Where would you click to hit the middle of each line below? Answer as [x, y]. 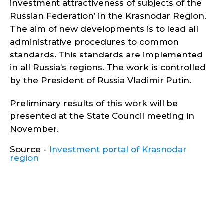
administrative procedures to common [94, 42]
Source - [29, 149]
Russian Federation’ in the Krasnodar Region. [108, 16]
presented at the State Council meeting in [102, 116]
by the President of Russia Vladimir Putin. [101, 80]
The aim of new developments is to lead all [104, 29]
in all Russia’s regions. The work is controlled [108, 67]
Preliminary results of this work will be [94, 103]
